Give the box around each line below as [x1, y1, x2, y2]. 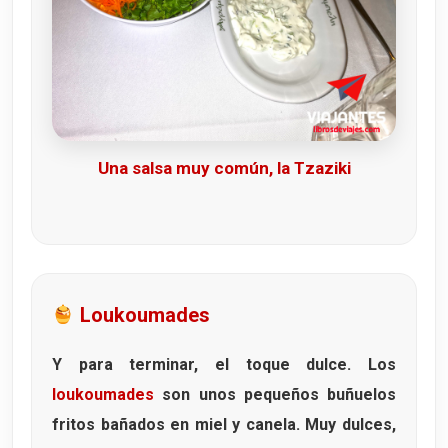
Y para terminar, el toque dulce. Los [52, 355, 396, 375]
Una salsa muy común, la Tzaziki [97, 158, 351, 179]
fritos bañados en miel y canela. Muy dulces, [52, 415, 396, 435]
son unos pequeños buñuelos [154, 385, 396, 405]
